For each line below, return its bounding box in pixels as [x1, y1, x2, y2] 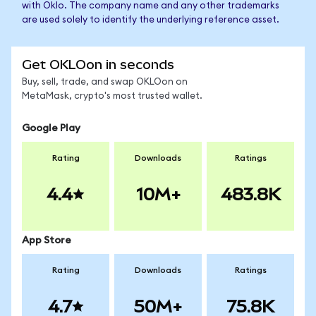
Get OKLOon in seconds [22, 57, 174, 72]
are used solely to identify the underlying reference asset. [22, 16, 279, 25]
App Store [22, 236, 71, 245]
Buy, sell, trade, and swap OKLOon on [22, 78, 188, 87]
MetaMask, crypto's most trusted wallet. [22, 92, 202, 101]
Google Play [22, 123, 80, 133]
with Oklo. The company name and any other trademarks [22, 1, 279, 11]
